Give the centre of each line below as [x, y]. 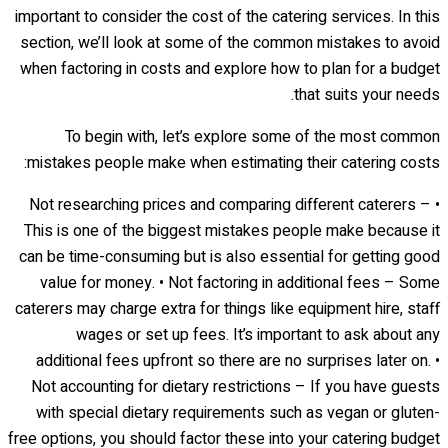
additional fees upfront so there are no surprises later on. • [238, 361]
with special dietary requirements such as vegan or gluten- [238, 413]
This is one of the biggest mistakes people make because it [232, 231]
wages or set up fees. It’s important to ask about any [258, 335]
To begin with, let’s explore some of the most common [252, 137]
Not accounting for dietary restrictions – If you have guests [235, 387]
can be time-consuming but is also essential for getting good [229, 257]
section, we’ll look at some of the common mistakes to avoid [230, 43]
